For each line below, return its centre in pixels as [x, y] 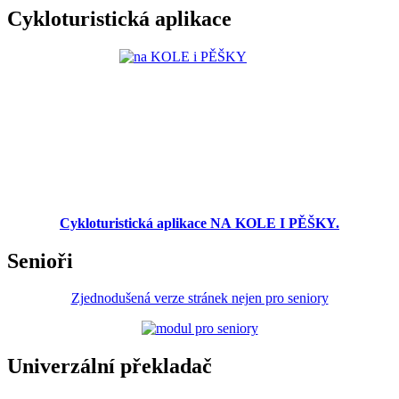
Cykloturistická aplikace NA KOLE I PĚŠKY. [199, 223]
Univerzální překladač [110, 366]
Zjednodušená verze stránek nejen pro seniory [199, 298]
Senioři [40, 261]
